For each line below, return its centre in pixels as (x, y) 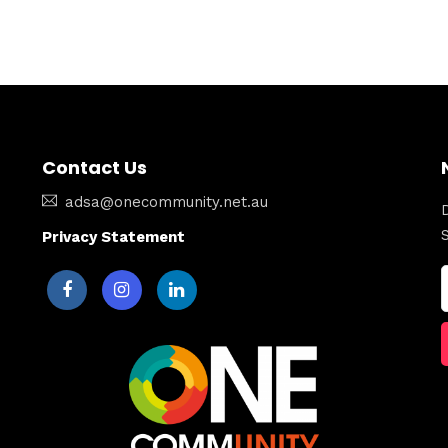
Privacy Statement (113, 237)
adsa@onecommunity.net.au (166, 202)
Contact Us (94, 168)
